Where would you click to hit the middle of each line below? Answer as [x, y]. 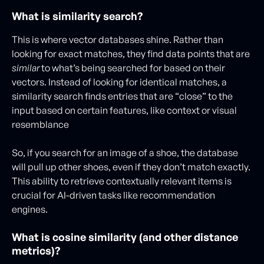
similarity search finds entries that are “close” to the [122, 96]
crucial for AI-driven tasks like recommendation [113, 195]
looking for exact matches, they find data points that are [131, 54]
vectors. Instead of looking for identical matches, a [119, 82]
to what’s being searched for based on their [132, 68]
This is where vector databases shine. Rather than [118, 39]
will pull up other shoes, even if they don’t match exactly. [131, 167]
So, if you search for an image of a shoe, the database [125, 153]
